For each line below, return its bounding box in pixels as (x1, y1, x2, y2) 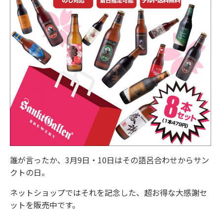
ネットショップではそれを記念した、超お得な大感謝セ (10, 186, 207, 198)
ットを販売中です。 (10, 199, 80, 211)
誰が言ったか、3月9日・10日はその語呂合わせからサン (10, 154, 209, 166)
